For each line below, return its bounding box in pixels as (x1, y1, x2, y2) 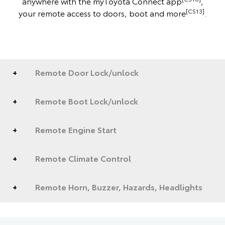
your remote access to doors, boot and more (19, 7, 186, 19)
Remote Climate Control (35, 152, 131, 164)
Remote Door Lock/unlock (35, 66, 139, 78)
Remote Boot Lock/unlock (35, 94, 138, 106)
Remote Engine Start (35, 123, 117, 135)
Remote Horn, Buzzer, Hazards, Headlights (35, 180, 202, 192)
